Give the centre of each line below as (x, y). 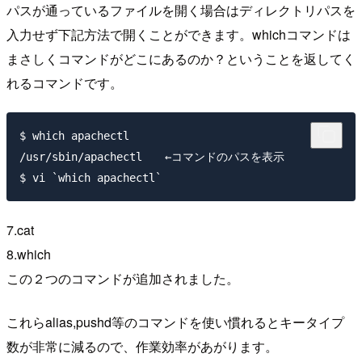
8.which (29, 254)
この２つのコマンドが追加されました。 (123, 278)
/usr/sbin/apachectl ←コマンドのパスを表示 (152, 156)
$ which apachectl (74, 135)
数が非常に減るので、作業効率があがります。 (142, 346)
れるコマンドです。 (65, 83)
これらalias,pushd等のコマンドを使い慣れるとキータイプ (175, 322)
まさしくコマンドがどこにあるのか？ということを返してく (181, 59)
